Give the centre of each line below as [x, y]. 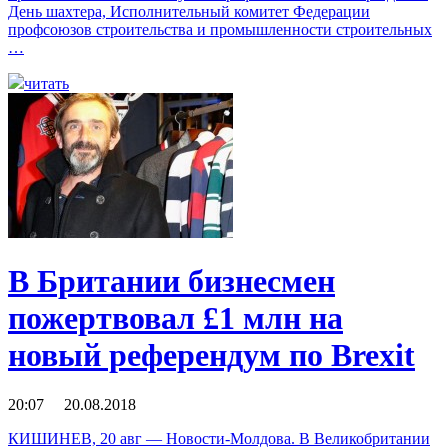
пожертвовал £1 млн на [175, 318]
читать [46, 83]
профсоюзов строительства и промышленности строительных [220, 29]
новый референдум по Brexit [211, 355]
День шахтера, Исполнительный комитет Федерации [189, 11]
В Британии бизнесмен [171, 281]
